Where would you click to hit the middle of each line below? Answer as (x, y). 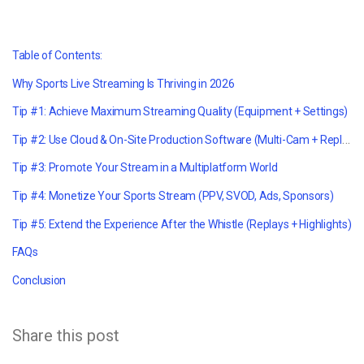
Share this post (66, 335)
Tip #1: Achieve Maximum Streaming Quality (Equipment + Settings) (180, 112)
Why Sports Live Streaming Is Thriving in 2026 (123, 83)
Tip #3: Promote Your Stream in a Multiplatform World (145, 168)
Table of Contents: (57, 55)
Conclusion (39, 280)
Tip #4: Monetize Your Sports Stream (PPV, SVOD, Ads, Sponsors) (173, 195)
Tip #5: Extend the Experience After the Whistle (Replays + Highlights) (182, 224)
